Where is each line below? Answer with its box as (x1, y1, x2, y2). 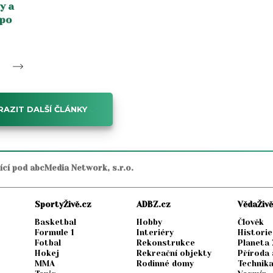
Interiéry (136, 228, 174, 238)
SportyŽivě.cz (35, 200, 92, 210)
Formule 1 (35, 228, 75, 238)
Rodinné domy (136, 259, 194, 269)
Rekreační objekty (136, 249, 211, 258)
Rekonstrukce (136, 238, 195, 248)
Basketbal (35, 218, 77, 227)
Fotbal (35, 238, 62, 248)
